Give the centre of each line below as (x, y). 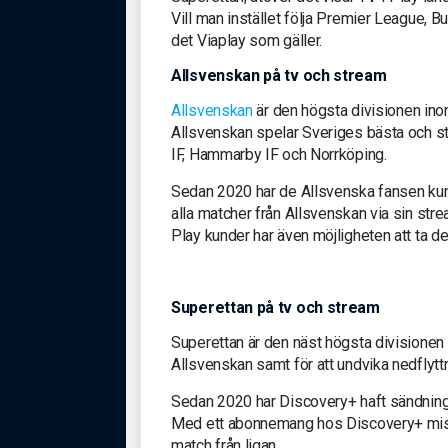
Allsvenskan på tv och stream (279, 75)
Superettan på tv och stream (275, 307)
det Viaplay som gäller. (247, 40)
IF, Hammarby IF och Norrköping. (279, 154)
